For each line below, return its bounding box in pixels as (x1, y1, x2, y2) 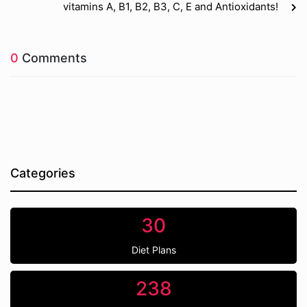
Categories (10, 166, 75, 180)
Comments (19, 51, 87, 65)
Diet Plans (131, 244, 176, 256)
